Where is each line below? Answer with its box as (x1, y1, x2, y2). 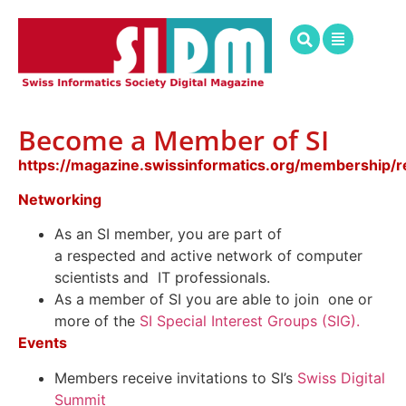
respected (63, 246, 136, 266)
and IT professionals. (123, 268, 270, 287)
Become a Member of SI (18, 121, 329, 159)
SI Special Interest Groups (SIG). (135, 312, 360, 331)
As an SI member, (54, 225, 178, 244)
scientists (54, 268, 123, 287)
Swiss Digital (297, 368, 385, 387)
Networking (18, 190, 101, 209)
